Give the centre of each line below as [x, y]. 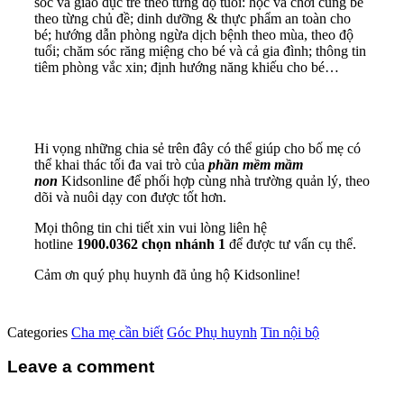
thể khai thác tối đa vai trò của [119, 164]
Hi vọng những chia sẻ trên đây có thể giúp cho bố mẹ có [197, 148]
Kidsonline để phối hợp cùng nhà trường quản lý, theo [216, 180]
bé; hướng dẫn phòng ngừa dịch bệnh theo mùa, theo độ [194, 34]
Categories [39, 332]
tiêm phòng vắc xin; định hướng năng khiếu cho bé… [187, 67]
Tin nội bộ [290, 332]
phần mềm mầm [254, 164]
